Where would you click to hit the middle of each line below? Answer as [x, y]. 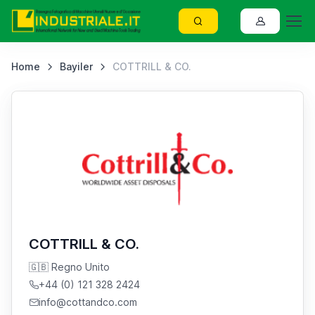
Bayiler [76, 66]
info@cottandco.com [88, 302]
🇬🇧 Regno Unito [69, 267]
